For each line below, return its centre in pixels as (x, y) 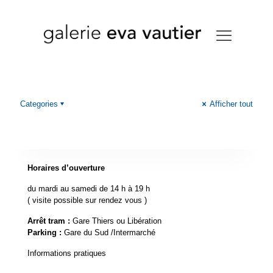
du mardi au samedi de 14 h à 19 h (89, 189)
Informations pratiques (67, 253)
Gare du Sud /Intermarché (108, 233)
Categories (39, 104)
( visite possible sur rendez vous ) (87, 200)
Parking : (44, 233)
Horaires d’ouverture (66, 168)
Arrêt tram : (49, 221)
